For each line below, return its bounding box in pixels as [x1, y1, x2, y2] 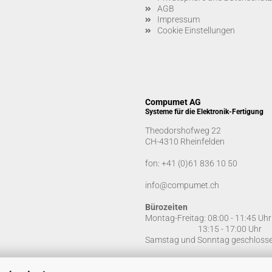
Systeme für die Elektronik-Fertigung [145, 107, 263, 116]
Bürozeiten [145, 202, 188, 212]
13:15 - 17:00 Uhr [145, 224, 262, 234]
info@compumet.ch [145, 180, 219, 190]
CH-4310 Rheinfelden [145, 137, 225, 146]
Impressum [157, 15, 200, 24]
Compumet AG [145, 97, 201, 107]
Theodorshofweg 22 [145, 126, 221, 135]
